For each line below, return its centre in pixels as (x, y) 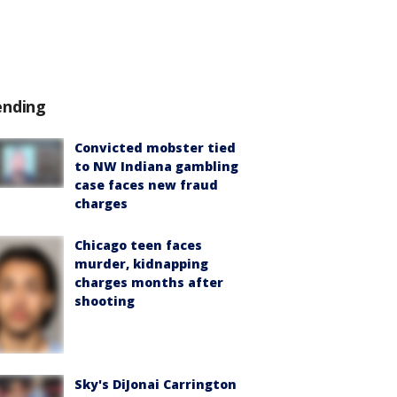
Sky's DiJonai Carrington (156, 385)
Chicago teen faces (138, 245)
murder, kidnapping (141, 264)
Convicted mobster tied (155, 148)
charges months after (149, 282)
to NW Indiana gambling (156, 166)
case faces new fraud (146, 185)
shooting (105, 301)
